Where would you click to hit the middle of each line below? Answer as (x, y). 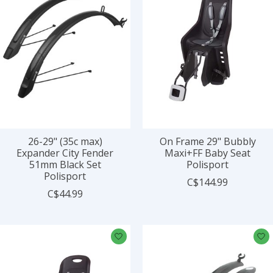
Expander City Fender (65, 153)
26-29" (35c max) (65, 141)
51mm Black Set (65, 164)
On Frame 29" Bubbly (207, 141)
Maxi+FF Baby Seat (208, 153)
